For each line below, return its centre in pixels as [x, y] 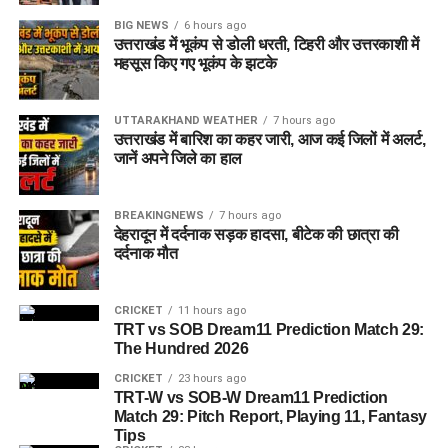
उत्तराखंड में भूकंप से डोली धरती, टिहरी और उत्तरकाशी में [266, 44]
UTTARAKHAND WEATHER [185, 120]
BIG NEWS [141, 25]
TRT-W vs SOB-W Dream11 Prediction [251, 397]
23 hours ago [211, 378]
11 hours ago [211, 310]
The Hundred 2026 [181, 348]
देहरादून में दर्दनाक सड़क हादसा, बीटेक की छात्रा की [256, 234]
